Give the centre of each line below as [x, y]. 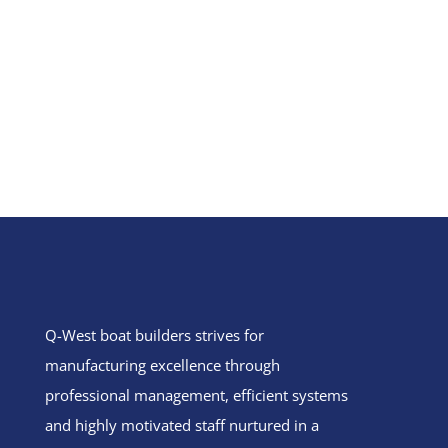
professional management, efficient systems [196, 394]
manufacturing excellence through [162, 364]
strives [217, 334]
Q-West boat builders [119, 334]
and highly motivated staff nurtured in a [181, 424]
